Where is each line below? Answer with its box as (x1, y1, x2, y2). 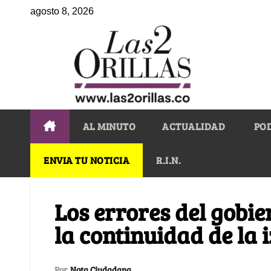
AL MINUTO (82, 119, 135, 132)
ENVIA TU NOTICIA (44, 153, 129, 166)
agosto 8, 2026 (30, 6, 94, 16)
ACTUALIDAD (162, 119, 225, 132)
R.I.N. (156, 153, 181, 166)
